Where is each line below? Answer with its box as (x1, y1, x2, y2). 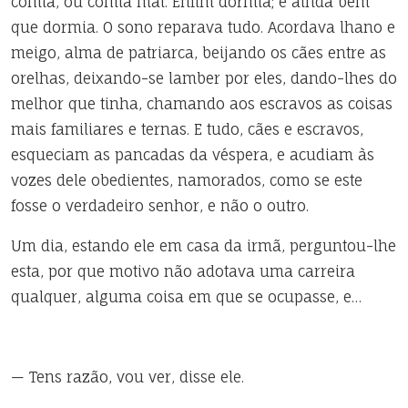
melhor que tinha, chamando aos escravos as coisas (11, 95, 393, 113)
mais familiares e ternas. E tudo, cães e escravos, (11, 120, 363, 138)
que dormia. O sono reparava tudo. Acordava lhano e (11, 18, 395, 36)
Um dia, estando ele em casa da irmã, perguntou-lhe (11, 237, 396, 255)
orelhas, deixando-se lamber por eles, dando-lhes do (11, 69, 397, 87)
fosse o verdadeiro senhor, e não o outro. (11, 197, 309, 215)
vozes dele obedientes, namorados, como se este (11, 171, 362, 189)
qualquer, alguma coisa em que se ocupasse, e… (11, 288, 362, 306)
